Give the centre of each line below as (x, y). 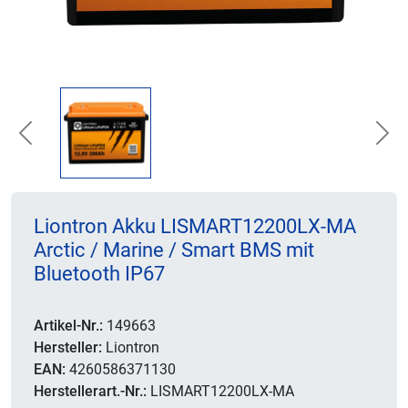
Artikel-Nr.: (68, 326)
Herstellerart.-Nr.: (90, 391)
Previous (52, 142)
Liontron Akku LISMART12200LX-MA (195, 226)
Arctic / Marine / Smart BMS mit (174, 250)
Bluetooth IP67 (99, 274)
